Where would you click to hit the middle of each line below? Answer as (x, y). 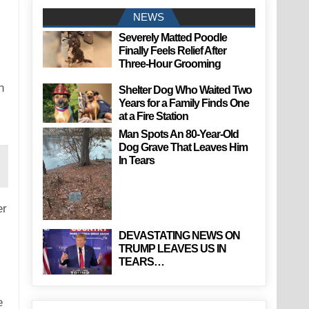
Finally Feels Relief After (172, 51)
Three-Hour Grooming (169, 64)
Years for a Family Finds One (183, 103)
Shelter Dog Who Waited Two (185, 90)
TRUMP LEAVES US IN (172, 248)
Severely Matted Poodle (172, 38)
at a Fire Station (153, 117)
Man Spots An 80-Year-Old (178, 134)
